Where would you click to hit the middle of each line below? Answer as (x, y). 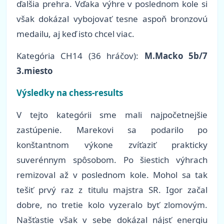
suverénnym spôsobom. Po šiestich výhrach (112, 160)
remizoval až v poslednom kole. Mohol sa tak (112, 175)
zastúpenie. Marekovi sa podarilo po (112, 130)
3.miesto (34, 71)
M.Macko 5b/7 (176, 56)
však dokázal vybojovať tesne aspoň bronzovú (112, 19)
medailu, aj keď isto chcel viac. (75, 34)
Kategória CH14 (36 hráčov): (80, 56)
